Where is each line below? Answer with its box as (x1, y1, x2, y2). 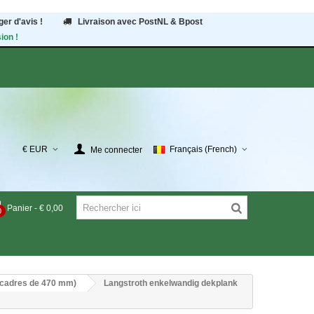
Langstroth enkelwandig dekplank (104, 278, 238, 288)
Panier (7, 203, 32, 213)
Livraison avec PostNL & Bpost (77, 17, 203, 27)
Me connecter (90, 144, 142, 155)
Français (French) (168, 144, 239, 154)
